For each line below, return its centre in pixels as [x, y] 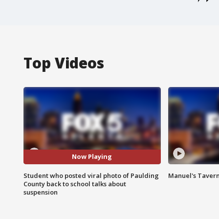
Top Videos [64, 63]
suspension [41, 192]
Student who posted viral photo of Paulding [91, 175]
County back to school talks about [75, 184]
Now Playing [92, 157]
